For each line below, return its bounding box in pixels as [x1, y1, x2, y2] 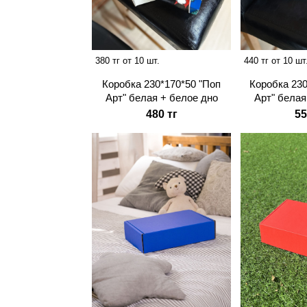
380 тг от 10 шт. [95, 56, 160, 66]
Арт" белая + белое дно [105, 92, 218, 104]
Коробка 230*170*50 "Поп [102, 78, 221, 90]
